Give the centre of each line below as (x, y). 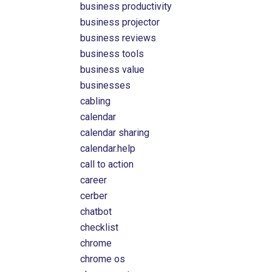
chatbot (96, 212)
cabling (96, 101)
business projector (120, 22)
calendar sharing (115, 133)
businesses (106, 85)
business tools (112, 54)
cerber (94, 196)
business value (113, 70)
